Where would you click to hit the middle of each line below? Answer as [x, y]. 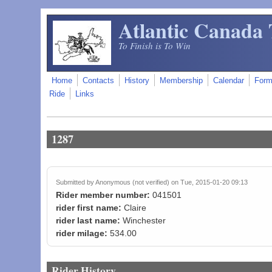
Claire [135, 208]
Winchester [144, 221]
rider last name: [90, 221]
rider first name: [90, 208]
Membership [182, 81]
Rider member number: [104, 195]
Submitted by [76, 182]
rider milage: [83, 233]
